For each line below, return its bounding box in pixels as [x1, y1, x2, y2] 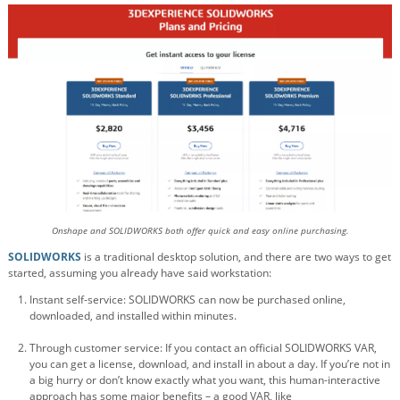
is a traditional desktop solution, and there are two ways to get [84, 248, 391, 264]
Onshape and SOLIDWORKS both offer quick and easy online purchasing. [51, 224, 349, 237]
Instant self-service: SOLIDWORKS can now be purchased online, [29, 291, 346, 307]
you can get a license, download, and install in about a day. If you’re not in [29, 355, 390, 371]
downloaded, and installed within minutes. [29, 307, 237, 323]
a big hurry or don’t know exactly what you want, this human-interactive [29, 371, 380, 387]
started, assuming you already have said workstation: [8, 264, 271, 280]
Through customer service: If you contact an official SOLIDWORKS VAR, [29, 339, 377, 355]
